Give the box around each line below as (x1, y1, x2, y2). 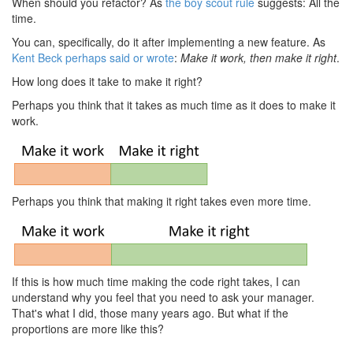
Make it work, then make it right (180, 50, 336, 65)
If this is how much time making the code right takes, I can (12, 273, 300, 289)
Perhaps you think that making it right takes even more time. (12, 193, 311, 209)
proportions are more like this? (12, 321, 164, 336)
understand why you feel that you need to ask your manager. (12, 289, 314, 305)
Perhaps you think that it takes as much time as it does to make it (12, 97, 336, 113)
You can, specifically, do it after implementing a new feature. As (12, 34, 325, 50)
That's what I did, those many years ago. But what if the (12, 305, 288, 321)
